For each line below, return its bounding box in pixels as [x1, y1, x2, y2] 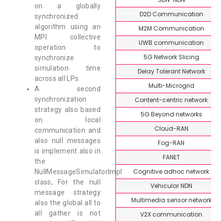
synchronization [35, 95, 87, 104]
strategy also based [35, 106, 101, 114]
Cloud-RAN [154, 124, 188, 133]
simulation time [35, 64, 101, 73]
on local [35, 116, 101, 124]
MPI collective [35, 33, 101, 41]
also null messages [35, 137, 101, 145]
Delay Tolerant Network [137, 67, 205, 75]
